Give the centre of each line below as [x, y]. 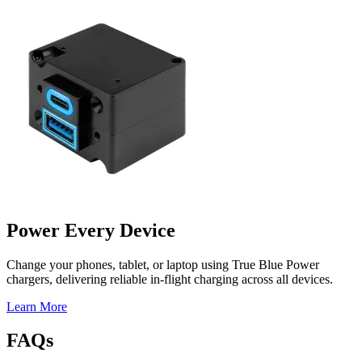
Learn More [37, 306]
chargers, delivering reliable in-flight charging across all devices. [170, 279]
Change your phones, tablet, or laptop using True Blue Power [163, 264]
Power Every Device [91, 230]
